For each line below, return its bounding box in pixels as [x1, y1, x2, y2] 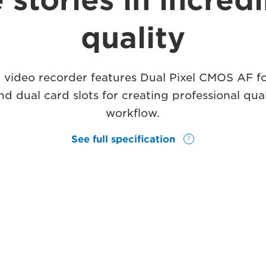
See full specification [71, 134, 179, 145]
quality [80, 21, 185, 55]
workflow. [106, 107, 160, 119]
